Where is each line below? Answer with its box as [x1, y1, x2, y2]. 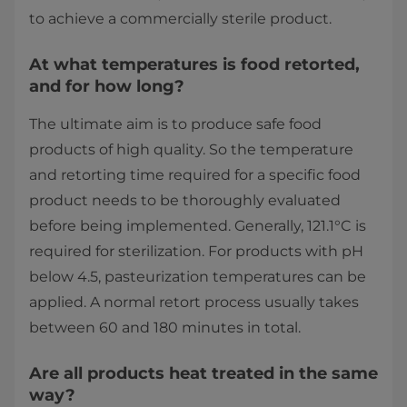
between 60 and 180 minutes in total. [29, 319, 301, 337]
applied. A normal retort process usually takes [29, 293, 359, 312]
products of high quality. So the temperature [29, 141, 353, 159]
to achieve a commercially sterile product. [29, 10, 332, 28]
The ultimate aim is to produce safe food [29, 115, 322, 134]
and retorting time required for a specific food [29, 166, 361, 184]
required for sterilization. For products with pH [29, 243, 363, 261]
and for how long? [29, 76, 184, 97]
